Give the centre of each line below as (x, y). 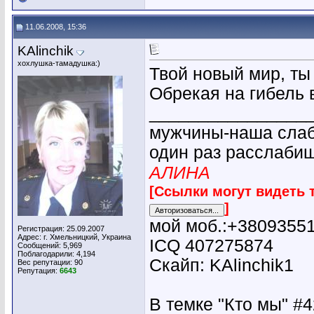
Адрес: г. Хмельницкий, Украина (74, 237)
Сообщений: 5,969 (50, 245)
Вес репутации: (46, 262)
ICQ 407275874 (211, 245)
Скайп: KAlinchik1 (221, 265)
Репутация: (39, 271)
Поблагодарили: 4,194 (56, 254)
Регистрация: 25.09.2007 (61, 228)
